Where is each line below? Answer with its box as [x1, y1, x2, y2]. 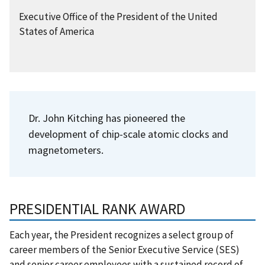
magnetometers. [28, 143, 104, 157]
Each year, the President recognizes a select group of [9, 228, 234, 241]
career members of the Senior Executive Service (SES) [9, 243, 240, 256]
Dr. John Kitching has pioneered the [28, 111, 185, 125]
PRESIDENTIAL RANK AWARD [9, 199, 185, 218]
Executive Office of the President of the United [19, 9, 218, 23]
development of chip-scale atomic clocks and [28, 127, 228, 141]
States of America [19, 24, 94, 38]
